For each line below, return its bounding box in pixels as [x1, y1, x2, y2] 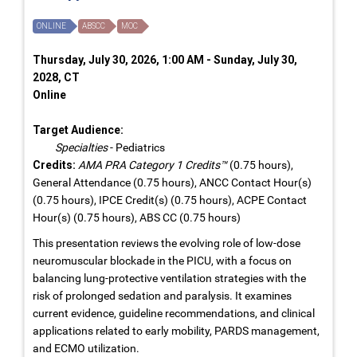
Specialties [55, 140, 108, 154]
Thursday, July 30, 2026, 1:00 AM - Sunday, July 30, [33, 53, 297, 66]
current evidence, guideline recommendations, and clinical [33, 306, 315, 320]
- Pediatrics [108, 140, 165, 154]
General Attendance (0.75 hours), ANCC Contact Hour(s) [33, 175, 312, 189]
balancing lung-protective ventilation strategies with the [33, 271, 306, 284]
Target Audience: [33, 123, 124, 136]
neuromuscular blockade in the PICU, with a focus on [33, 253, 292, 267]
